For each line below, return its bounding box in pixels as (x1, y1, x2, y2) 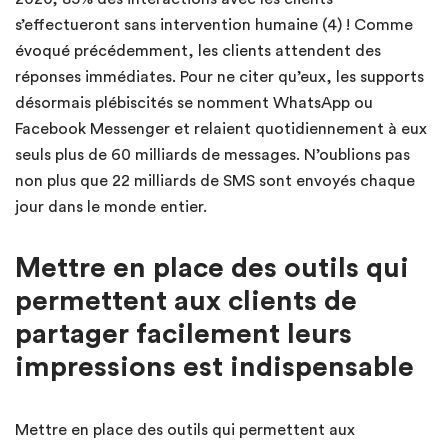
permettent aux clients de (15, 287, 357, 316)
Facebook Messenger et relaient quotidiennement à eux (15, 121, 427, 138)
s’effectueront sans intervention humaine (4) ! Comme (15, 17, 413, 34)
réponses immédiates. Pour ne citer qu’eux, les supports (15, 69, 424, 86)
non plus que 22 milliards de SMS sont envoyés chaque (15, 173, 415, 190)
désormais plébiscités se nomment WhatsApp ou (15, 95, 373, 112)
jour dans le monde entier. (15, 199, 207, 216)
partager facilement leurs (15, 320, 352, 349)
